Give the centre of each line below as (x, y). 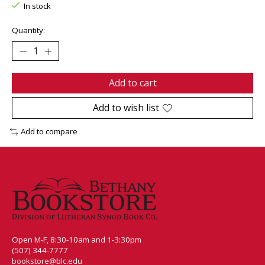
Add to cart (132, 83)
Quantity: (28, 30)
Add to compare (49, 132)
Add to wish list (126, 108)
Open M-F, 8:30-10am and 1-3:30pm (77, 239)
